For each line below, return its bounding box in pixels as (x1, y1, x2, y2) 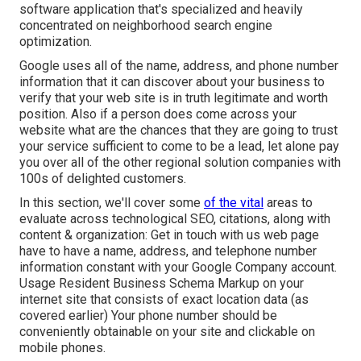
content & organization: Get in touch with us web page (19, 226, 319, 243)
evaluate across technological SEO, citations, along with (19, 210, 330, 226)
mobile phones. (19, 339, 106, 355)
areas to (263, 194, 313, 210)
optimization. (19, 33, 92, 49)
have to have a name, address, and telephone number (19, 243, 317, 259)
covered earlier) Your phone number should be (19, 307, 277, 323)
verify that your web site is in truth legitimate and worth (19, 89, 328, 106)
